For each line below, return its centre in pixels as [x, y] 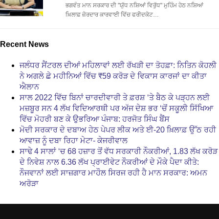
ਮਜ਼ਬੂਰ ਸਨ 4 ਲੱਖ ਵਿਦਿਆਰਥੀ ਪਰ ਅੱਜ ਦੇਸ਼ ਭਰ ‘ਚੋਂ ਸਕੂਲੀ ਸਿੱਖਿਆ [116, 109]
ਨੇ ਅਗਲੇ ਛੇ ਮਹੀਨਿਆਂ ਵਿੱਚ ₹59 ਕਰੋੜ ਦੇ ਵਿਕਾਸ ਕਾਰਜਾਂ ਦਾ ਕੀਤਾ [113, 76]
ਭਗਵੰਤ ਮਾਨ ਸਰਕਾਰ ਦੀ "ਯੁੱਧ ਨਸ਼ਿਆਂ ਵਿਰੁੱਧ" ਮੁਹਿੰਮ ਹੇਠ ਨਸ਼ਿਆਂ [134, 5]
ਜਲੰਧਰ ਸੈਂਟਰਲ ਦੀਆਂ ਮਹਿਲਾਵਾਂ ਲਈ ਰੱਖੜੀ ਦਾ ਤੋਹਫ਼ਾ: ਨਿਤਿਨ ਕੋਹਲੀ [118, 66]
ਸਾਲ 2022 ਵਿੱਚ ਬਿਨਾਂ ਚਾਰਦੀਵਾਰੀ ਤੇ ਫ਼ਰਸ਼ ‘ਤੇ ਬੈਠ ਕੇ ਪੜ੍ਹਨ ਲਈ [115, 98]
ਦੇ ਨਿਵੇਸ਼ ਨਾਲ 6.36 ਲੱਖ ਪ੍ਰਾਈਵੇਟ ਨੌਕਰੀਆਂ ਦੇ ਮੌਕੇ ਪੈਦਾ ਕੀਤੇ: [109, 162]
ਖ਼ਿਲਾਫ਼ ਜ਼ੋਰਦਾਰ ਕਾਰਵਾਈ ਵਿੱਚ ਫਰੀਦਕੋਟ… [112, 14]
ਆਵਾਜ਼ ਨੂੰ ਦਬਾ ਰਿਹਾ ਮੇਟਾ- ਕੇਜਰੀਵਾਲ [74, 141]
